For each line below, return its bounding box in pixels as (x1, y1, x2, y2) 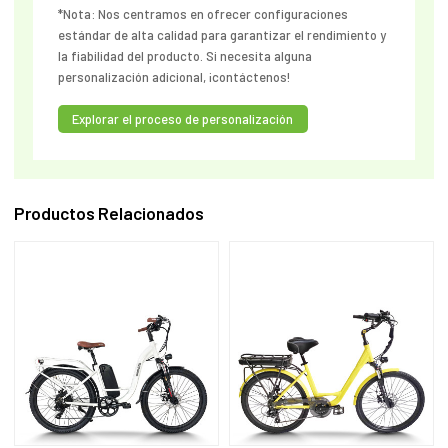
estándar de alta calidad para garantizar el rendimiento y (57, 27, 386, 44)
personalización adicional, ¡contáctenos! (57, 69, 291, 86)
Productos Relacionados (14, 203, 205, 224)
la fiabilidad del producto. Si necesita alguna (57, 48, 312, 65)
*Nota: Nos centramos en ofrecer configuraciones (57, 6, 348, 23)
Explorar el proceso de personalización (72, 111, 294, 128)
